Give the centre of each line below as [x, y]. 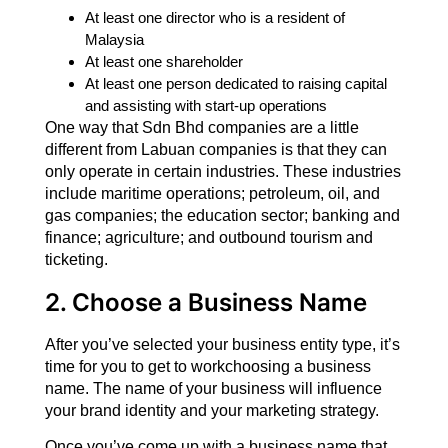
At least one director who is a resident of [214, 18]
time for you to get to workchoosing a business [207, 366]
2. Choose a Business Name [205, 301]
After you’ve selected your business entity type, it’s [222, 344]
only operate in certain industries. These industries [222, 172]
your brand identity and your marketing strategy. [211, 410]
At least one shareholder [163, 62]
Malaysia [114, 40]
